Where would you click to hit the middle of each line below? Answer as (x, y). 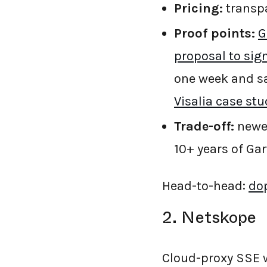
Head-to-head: (205, 186)
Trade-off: (204, 126)
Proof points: (215, 33)
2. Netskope (209, 217)
